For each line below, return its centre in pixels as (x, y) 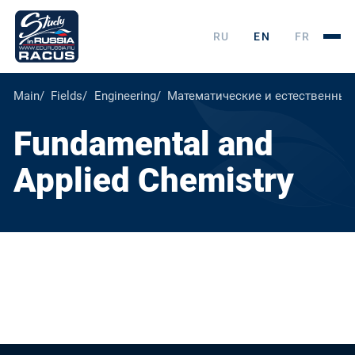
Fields (67, 96)
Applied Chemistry (153, 181)
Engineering (125, 96)
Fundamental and (143, 144)
